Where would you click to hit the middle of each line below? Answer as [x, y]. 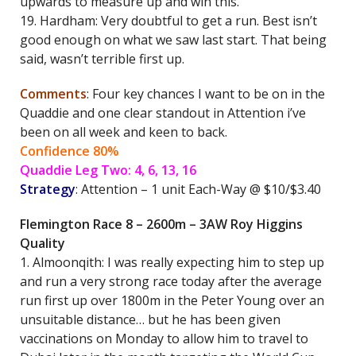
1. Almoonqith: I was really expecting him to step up [172, 262]
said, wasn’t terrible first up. [102, 59]
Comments [53, 94]
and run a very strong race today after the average [171, 281]
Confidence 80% [70, 151]
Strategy [48, 189]
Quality [43, 243]
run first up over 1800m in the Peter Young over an [172, 300]
